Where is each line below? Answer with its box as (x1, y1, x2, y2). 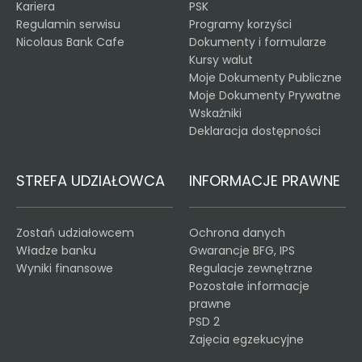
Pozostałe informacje (189, 278, 309, 294)
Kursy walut (189, 52, 253, 68)
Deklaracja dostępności (189, 123, 321, 139)
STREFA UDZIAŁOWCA (16, 170, 165, 191)
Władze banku (16, 242, 96, 259)
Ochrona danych (189, 225, 285, 241)
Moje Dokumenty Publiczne (189, 69, 342, 86)
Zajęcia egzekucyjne (189, 331, 304, 347)
